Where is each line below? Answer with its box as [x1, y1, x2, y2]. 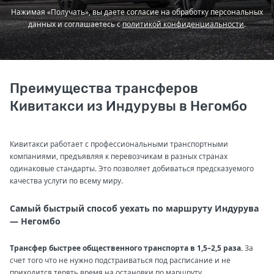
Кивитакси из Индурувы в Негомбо [10, 97, 247, 114]
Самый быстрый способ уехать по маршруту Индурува [10, 202, 259, 214]
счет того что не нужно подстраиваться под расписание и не [10, 254, 231, 265]
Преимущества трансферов [10, 80, 198, 97]
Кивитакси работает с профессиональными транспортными [10, 138, 228, 149]
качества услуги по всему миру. [10, 175, 123, 186]
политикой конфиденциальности [122, 18, 244, 29]
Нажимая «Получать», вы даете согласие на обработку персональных [11, 6, 263, 17]
